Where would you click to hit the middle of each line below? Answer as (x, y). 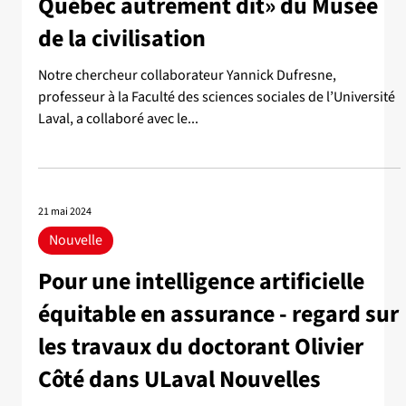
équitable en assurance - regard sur (218, 314)
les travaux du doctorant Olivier (201, 347)
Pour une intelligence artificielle (201, 282)
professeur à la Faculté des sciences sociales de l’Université (217, 97)
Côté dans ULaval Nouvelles (179, 380)
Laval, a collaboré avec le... (118, 119)
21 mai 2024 (65, 211)
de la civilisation (122, 39)
